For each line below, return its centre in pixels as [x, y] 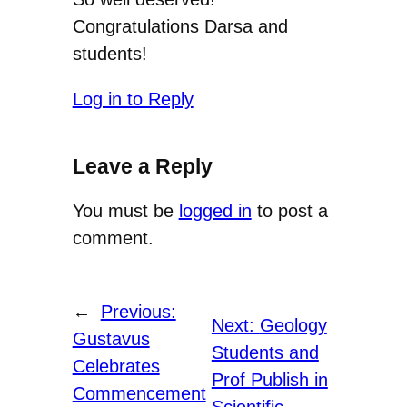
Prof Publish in [269, 380]
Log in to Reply [133, 99]
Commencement [139, 394]
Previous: [138, 312]
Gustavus [111, 339]
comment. [113, 238]
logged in [215, 210]
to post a [289, 210]
